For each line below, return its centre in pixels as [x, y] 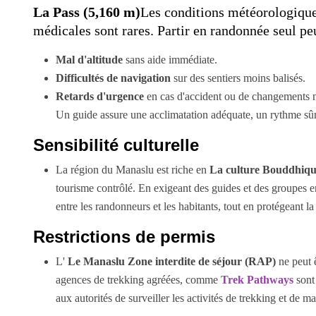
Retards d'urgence [100, 96]
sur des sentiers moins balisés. [238, 78]
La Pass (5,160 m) [87, 12]
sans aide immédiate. [170, 59]
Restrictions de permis [124, 236]
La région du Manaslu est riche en [133, 169]
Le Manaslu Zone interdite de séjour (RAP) [172, 261]
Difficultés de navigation [113, 78]
